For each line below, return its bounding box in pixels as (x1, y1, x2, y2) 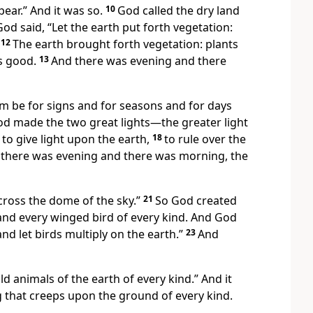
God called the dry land (117, 3, 240, 19)
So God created (155, 193, 237, 209)
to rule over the (164, 131, 246, 147)
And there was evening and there (51, 53, 226, 69)
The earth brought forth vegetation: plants (13, 36, 238, 52)
